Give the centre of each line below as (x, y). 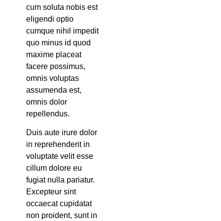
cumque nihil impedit (62, 31)
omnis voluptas (52, 78)
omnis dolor (46, 102)
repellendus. (48, 113)
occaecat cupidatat (59, 204)
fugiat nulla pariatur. (60, 180)
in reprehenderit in (58, 145)
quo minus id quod (58, 42)
